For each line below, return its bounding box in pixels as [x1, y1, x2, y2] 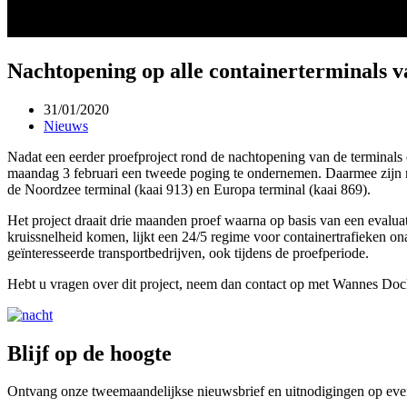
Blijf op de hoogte [7, 341, 172, 365]
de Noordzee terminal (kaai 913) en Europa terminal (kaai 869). [7, 181, 371, 197]
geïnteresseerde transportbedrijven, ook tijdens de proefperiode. [7, 244, 369, 261]
